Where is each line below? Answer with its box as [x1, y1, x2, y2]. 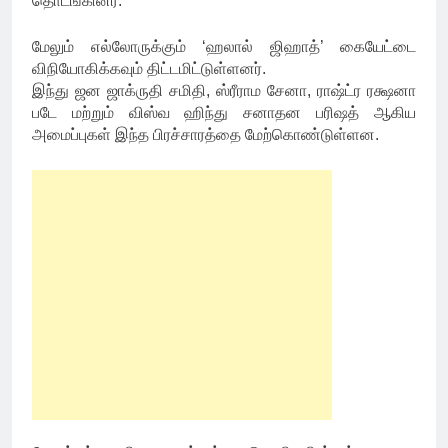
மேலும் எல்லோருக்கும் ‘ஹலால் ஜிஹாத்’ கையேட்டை [32, 37, 416, 55]
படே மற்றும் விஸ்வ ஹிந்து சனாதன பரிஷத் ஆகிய [32, 103, 416, 121]
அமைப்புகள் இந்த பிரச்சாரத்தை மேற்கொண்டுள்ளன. [32, 125, 379, 143]
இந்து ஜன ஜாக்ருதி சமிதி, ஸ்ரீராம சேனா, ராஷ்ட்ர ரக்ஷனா [32, 81, 416, 99]
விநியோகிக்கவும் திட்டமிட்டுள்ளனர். [32, 59, 266, 77]
